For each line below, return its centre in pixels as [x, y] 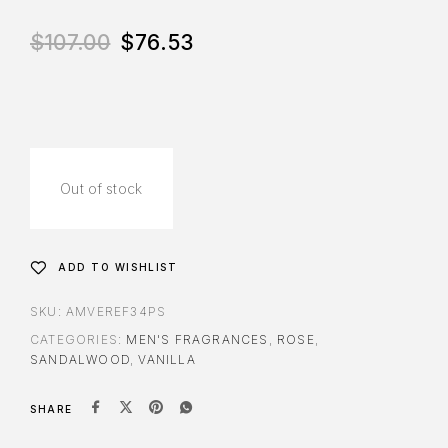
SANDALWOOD [80, 360]
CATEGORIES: [78, 340]
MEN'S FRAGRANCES [197, 340]
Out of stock [101, 189]
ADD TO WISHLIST [118, 267]
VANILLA [167, 360]
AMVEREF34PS [116, 312]
